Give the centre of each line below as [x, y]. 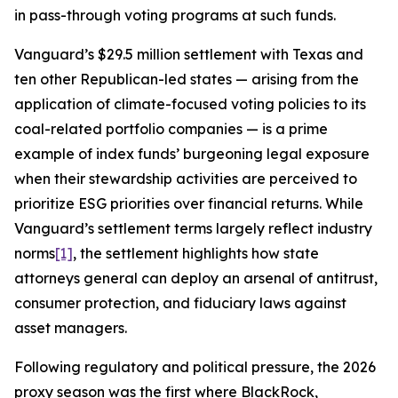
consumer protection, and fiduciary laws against [180, 303]
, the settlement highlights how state [196, 253]
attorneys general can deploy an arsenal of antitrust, [196, 278]
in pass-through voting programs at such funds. [175, 15]
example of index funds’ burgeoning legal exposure [192, 154]
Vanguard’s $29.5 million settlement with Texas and [189, 54]
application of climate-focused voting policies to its [190, 104]
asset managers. [72, 328]
